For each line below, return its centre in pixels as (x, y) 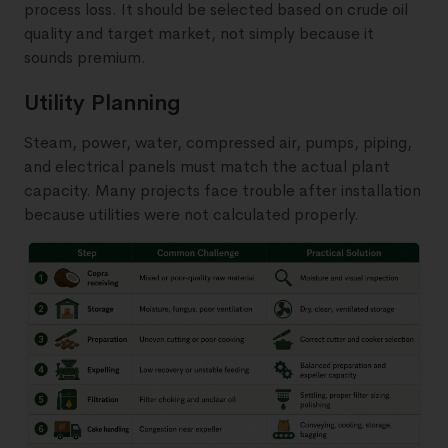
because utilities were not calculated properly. (191, 215)
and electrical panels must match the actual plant (207, 167)
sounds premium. (85, 58)
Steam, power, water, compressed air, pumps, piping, (218, 143)
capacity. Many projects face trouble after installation (222, 191)
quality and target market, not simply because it (199, 34)
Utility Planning (102, 103)
